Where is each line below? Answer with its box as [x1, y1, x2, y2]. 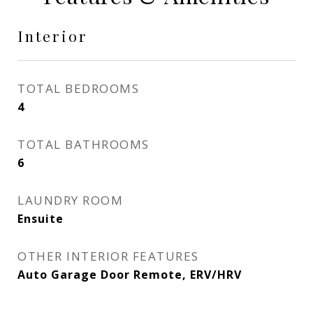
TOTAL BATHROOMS [17, 136, 150, 152]
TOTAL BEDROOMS [17, 80, 139, 96]
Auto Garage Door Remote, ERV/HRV [17, 267, 242, 282]
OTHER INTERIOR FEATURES [17, 248, 199, 264]
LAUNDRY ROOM [17, 192, 123, 208]
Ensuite [17, 211, 64, 226]
